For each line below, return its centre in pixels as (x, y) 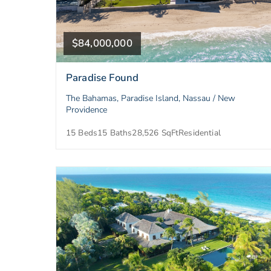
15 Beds (82, 132)
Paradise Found (103, 77)
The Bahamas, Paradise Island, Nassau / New (151, 98)
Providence (87, 109)
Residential (200, 132)
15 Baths (115, 132)
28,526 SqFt (155, 132)
